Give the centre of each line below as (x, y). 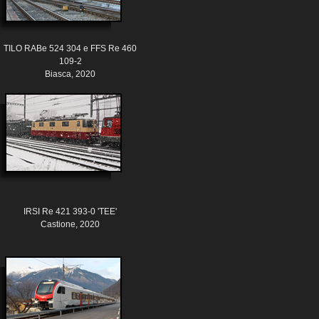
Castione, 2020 (70, 225)
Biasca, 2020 (70, 74)
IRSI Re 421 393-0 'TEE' (70, 212)
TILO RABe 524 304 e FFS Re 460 (70, 49)
